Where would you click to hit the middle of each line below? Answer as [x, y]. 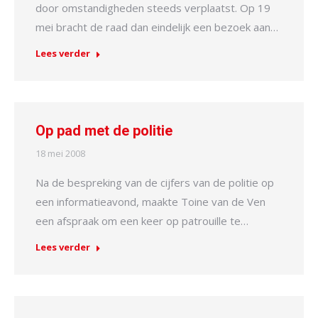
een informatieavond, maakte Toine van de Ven [150, 202]
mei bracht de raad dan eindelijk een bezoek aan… [157, 27]
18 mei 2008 [60, 154]
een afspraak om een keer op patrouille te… [142, 221]
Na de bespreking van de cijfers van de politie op [155, 183]
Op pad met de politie [104, 131]
